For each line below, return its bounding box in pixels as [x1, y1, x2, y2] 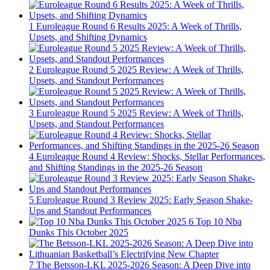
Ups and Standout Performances [29, 206, 151, 216]
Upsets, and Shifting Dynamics [29, 32, 147, 43]
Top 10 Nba [196, 216, 242, 227]
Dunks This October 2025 [29, 227, 128, 238]
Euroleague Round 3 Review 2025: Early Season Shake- [36, 195, 253, 206]
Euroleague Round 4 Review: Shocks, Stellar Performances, [36, 151, 265, 162]
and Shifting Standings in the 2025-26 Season [29, 162, 202, 173]
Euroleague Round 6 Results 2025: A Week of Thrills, [36, 21, 242, 32]
